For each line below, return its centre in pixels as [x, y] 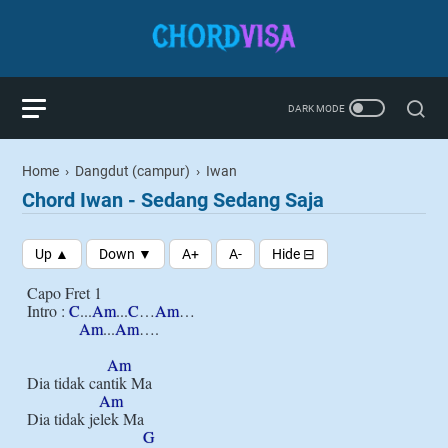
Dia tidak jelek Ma [85, 418]
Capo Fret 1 [64, 292]
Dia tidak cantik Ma [89, 382]
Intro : [48, 310]
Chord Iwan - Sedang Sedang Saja [173, 200]
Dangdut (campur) [132, 171]
